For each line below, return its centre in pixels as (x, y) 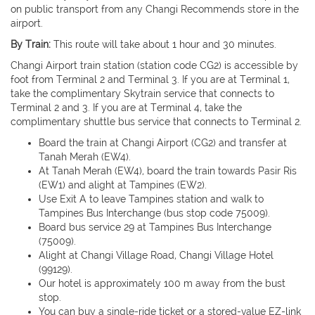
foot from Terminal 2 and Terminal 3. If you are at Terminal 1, (150, 80)
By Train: (32, 45)
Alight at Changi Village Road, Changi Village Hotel (156, 256)
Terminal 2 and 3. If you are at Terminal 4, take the (126, 108)
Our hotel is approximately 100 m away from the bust (162, 284)
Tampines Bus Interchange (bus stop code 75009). (154, 213)
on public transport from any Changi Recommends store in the (155, 9)
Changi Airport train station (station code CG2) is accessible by (154, 66)
